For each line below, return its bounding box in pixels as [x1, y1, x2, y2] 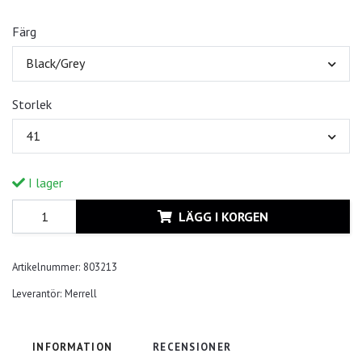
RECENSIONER [153, 340, 232, 355]
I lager [25, 175, 63, 192]
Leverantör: [12, 287, 61, 301]
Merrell [65, 287, 97, 301]
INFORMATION [32, 340, 113, 355]
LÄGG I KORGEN [179, 208, 268, 225]
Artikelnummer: [12, 260, 80, 275]
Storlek [12, 95, 52, 112]
